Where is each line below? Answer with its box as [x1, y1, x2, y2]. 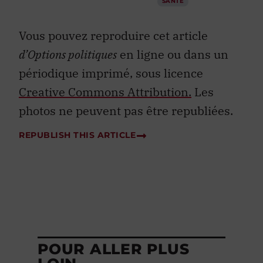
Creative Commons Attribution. [19, 84, 191, 100]
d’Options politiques [19, 46, 117, 63]
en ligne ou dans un [117, 46, 228, 63]
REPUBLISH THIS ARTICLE [19, 129, 136, 140]
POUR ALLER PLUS [38, 240, 190, 258]
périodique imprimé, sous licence [19, 65, 203, 82]
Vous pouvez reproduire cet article [19, 28, 208, 44]
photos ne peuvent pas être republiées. [19, 103, 233, 119]
